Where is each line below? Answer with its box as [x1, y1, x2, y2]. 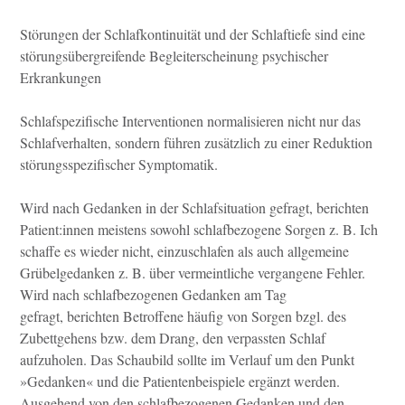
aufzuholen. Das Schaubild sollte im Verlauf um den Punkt [20, 350, 354, 370]
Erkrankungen [20, 68, 101, 88]
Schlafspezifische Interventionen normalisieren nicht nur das [20, 111, 361, 131]
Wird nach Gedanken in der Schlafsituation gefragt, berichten [20, 198, 369, 218]
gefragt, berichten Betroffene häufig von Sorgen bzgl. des [20, 306, 346, 326]
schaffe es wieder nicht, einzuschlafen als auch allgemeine [20, 241, 349, 261]
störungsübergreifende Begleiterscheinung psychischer [20, 46, 328, 66]
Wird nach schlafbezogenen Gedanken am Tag [20, 285, 287, 305]
